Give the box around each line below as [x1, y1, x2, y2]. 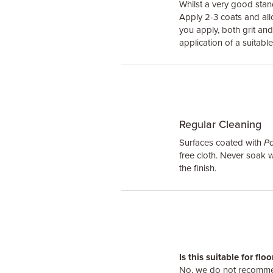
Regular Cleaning [179, 118, 261, 131]
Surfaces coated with [179, 137, 264, 148]
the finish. [179, 163, 216, 174]
